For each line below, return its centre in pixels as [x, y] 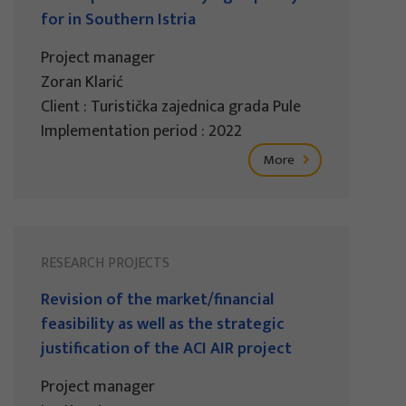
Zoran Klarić [82, 82]
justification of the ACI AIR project [166, 348]
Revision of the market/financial [157, 300]
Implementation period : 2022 [141, 131]
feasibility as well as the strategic [163, 324]
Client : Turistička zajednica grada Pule [171, 106]
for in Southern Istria [118, 19]
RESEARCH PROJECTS [105, 263]
